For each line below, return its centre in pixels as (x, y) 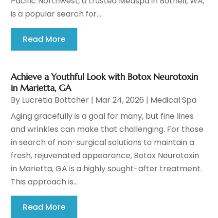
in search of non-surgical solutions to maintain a (103, 143)
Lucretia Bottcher (56, 100)
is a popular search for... (56, 14)
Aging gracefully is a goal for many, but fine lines (102, 116)
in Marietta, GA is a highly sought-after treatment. (107, 169)
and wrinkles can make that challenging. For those (107, 129)
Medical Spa (174, 100)
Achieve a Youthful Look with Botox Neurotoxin (105, 77)
